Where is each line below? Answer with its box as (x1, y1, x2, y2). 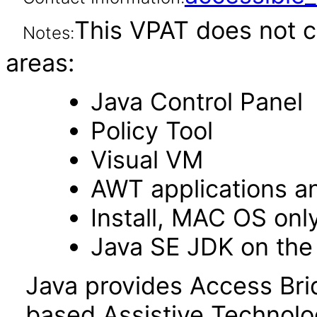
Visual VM (90, 145, 203, 174)
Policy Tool (90, 116, 213, 145)
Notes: (22, 23, 74, 43)
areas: (6, 48, 74, 77)
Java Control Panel (90, 87, 303, 116)
